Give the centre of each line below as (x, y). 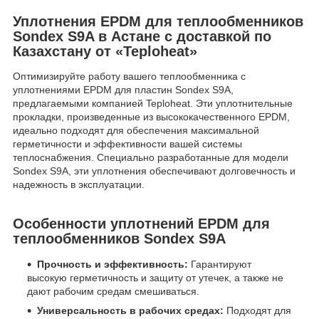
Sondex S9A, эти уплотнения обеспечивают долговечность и (154, 171)
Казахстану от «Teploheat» (105, 51)
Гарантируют (220, 265)
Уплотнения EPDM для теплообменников (158, 21)
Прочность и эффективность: (113, 265)
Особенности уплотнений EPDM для (141, 224)
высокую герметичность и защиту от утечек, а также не (155, 278)
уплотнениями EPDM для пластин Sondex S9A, (123, 90)
